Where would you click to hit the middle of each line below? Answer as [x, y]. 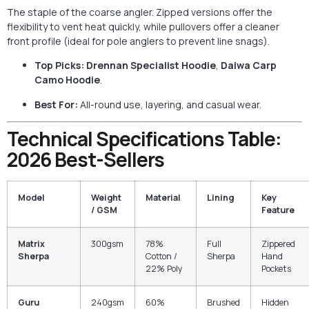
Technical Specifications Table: [144, 138]
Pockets [276, 268]
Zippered [278, 243]
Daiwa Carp [249, 66]
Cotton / [161, 256]
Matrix [31, 243]
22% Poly [164, 268]
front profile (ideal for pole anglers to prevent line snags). [138, 41]
